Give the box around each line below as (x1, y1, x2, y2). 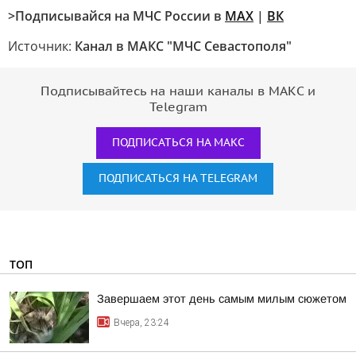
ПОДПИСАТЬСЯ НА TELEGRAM (99, 172, 257, 186)
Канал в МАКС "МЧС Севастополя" (75, 37, 292, 56)
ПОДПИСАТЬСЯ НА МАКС (111, 136, 245, 150)
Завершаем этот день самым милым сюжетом (97, 292, 346, 306)
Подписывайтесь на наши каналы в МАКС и (41, 84, 315, 99)
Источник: (8, 37, 75, 56)
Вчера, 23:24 (114, 317, 169, 329)
